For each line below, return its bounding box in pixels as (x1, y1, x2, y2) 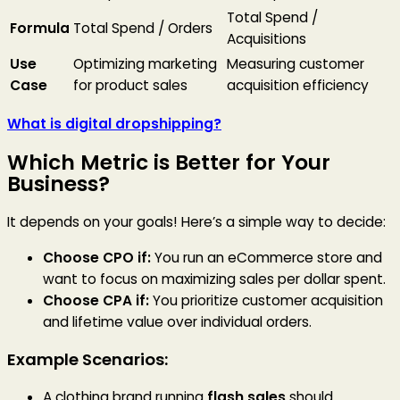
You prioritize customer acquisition (149, 290, 383, 310)
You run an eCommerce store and (151, 247, 382, 267)
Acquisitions (227, 29, 306, 49)
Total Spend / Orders (73, 19, 212, 38)
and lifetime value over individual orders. (43, 312, 312, 331)
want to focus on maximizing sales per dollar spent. (43, 269, 386, 288)
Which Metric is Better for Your (7, 148, 330, 178)
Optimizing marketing (73, 54, 217, 74)
